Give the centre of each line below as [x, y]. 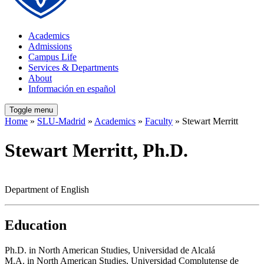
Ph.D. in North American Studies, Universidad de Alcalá [110, 250]
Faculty [159, 121]
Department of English [47, 190]
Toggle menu [31, 110]
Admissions [50, 47]
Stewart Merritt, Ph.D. [96, 150]
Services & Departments [73, 68]
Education [36, 225]
